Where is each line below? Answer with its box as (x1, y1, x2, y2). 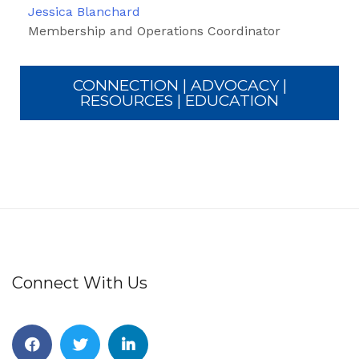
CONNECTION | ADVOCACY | (72, 75, 287, 95)
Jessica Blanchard (28, 3, 140, 19)
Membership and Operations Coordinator (28, 22, 280, 38)
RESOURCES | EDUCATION (80, 91, 279, 110)
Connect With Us (12, 272, 147, 292)
